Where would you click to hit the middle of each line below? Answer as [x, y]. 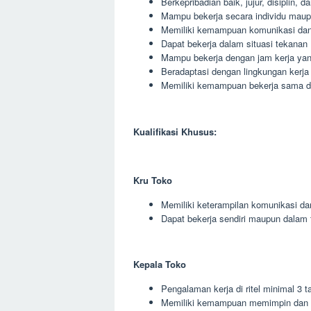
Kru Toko [153, 180]
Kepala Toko [160, 264]
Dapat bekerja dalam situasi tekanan [234, 43]
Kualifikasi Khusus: [175, 131]
